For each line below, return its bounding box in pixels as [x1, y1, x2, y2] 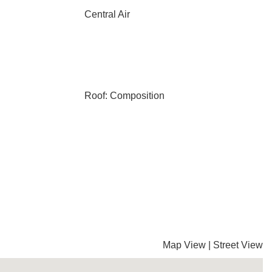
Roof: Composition [84, 90, 165, 101]
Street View [213, 240, 263, 250]
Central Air [84, 9, 130, 19]
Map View [163, 240, 206, 250]
